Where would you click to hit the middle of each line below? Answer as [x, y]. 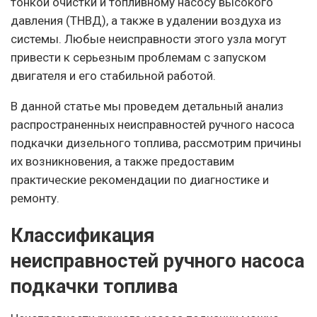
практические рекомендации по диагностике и [140, 179]
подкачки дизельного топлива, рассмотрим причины [156, 143]
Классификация [83, 236]
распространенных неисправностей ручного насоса [152, 124]
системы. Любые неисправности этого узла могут [149, 39]
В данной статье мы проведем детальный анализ [147, 106]
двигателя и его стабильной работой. [113, 75]
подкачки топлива [94, 287]
